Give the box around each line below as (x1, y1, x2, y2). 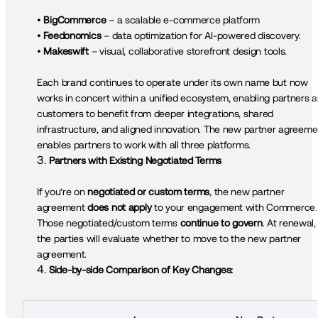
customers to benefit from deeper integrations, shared (37, 108, 274, 120)
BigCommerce (43, 14, 109, 26)
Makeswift (43, 45, 89, 57)
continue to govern (180, 217, 263, 229)
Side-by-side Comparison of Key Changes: (49, 264, 234, 276)
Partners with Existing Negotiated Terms (49, 155, 222, 167)
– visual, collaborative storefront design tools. (88, 45, 287, 57)
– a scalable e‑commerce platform (109, 14, 261, 26)
